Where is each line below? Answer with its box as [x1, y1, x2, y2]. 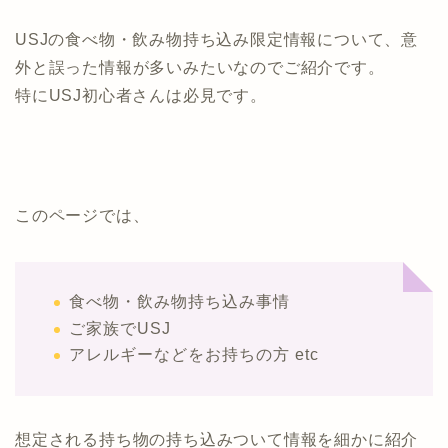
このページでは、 [15, 207, 150, 224]
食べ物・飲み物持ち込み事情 [69, 293, 290, 310]
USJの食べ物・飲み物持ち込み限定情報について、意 [15, 31, 418, 48]
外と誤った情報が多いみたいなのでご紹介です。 [15, 59, 385, 76]
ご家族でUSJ [69, 319, 171, 337]
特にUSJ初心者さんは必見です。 [15, 87, 267, 104]
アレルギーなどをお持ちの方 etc [69, 346, 319, 364]
